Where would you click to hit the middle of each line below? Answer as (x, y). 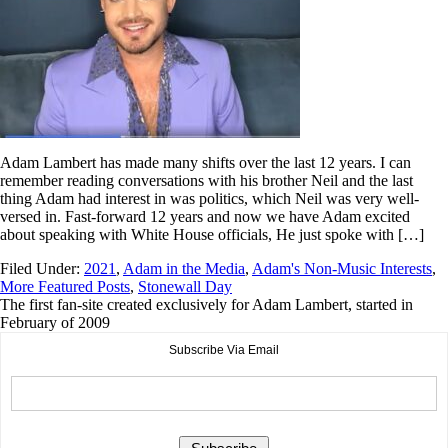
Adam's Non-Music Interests (342, 268)
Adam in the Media (184, 268)
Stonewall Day (185, 286)
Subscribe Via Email (224, 349)
